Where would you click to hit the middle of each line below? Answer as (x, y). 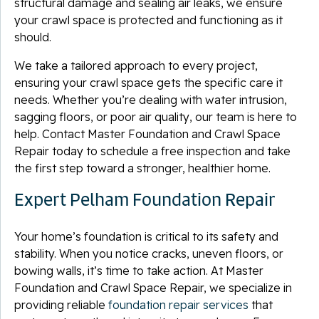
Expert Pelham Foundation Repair (145, 199)
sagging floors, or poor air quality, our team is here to (156, 116)
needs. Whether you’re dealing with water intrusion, (151, 99)
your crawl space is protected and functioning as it (148, 20)
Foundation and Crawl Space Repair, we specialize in (153, 287)
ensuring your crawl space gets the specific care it (148, 82)
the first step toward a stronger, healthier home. (142, 168)
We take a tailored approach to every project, (136, 65)
